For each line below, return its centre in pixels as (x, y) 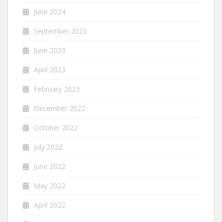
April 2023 (50, 70)
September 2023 (60, 31)
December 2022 (59, 108)
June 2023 (50, 50)
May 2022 (50, 186)
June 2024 (50, 12)
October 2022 (56, 128)
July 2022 (48, 147)
